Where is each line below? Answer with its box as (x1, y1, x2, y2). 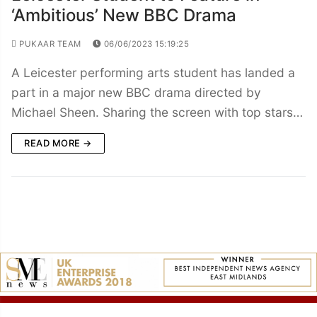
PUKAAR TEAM (16, 38, 81, 49)
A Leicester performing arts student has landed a (11, 64, 295, 80)
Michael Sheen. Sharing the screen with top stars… (11, 104, 303, 120)
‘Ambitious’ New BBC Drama (11, 4, 236, 25)
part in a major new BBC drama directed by (11, 84, 261, 100)
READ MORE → (24, 137, 92, 149)
